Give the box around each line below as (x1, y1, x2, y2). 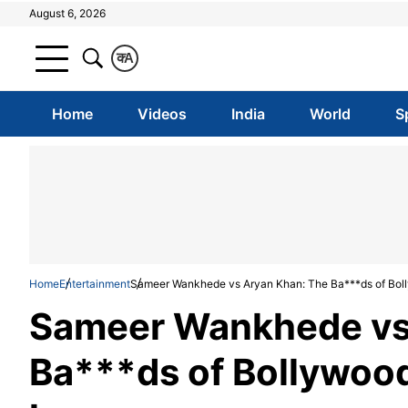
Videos (137, 105, 187, 123)
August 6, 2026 (29, 6, 106, 20)
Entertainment (59, 277, 130, 291)
